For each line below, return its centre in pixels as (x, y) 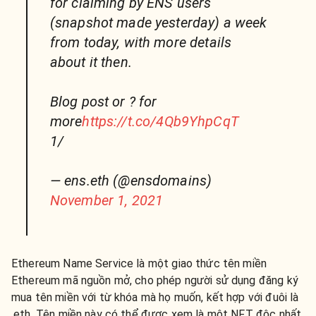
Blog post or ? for (103, 101)
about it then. (91, 62)
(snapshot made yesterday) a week (158, 22)
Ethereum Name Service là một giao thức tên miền (139, 263)
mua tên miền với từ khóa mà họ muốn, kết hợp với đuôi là (155, 297)
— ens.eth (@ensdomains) (131, 180)
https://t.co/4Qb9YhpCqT (160, 121)
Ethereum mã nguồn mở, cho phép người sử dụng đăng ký (155, 280)
